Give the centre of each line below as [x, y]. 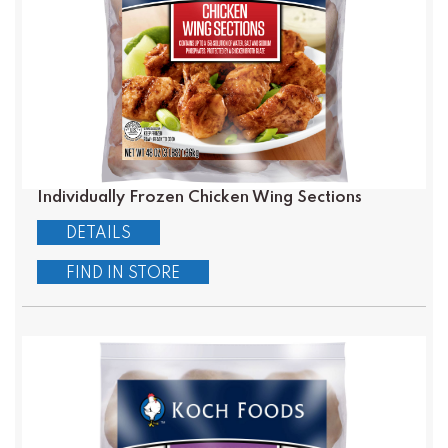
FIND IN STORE [122, 273]
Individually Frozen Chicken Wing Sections [199, 197]
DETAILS [98, 234]
